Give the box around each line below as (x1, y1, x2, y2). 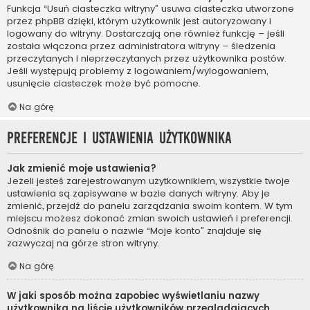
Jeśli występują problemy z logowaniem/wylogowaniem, (7, 64, 268, 78)
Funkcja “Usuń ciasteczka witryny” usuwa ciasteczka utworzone (7, 2, 294, 16)
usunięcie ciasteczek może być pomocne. (7, 77, 201, 91)
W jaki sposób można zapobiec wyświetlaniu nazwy (7, 289, 259, 302)
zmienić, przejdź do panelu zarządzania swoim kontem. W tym (7, 199, 293, 212)
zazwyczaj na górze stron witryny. (7, 236, 160, 250)
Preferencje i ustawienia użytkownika (7, 129, 232, 147)
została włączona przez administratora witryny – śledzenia (7, 39, 275, 53)
